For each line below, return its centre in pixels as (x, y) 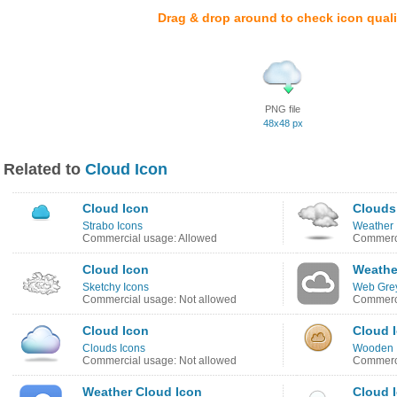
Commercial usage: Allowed (150, 238)
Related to (44, 169)
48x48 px (283, 123)
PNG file (283, 109)
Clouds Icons (114, 348)
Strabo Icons (113, 226)
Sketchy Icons (116, 287)
